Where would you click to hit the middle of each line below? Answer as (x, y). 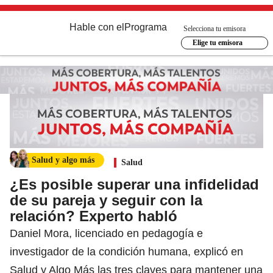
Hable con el (97, 27)
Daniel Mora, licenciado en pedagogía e (106, 233)
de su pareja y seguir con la (106, 200)
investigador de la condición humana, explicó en (126, 251)
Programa (146, 27)
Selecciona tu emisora (214, 28)
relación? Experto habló (94, 216)
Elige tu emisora (217, 43)
